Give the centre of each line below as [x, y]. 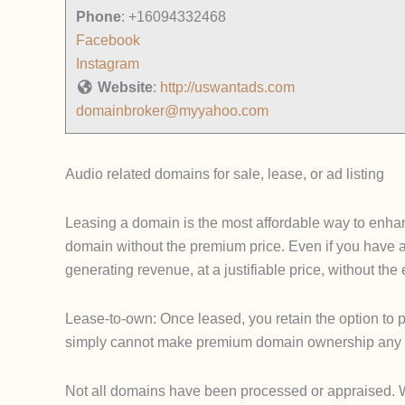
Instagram [108, 64]
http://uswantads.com [227, 87]
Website [125, 87]
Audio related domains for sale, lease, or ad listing [225, 174]
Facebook [108, 40]
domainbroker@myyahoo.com [172, 111]
